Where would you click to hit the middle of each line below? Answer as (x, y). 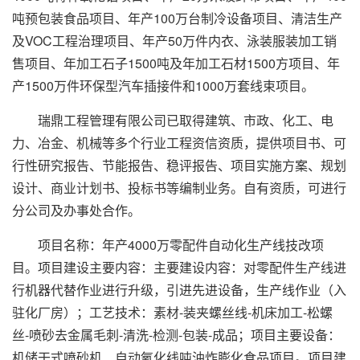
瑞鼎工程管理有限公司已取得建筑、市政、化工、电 (173, 120)
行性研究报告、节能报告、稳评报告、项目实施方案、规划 (179, 165)
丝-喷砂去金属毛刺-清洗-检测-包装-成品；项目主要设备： (176, 335)
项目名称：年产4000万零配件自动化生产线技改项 (168, 245)
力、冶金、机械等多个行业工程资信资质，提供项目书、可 (179, 143)
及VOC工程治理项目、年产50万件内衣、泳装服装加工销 (174, 41)
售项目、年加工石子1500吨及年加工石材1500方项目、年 (176, 63)
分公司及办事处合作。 (76, 210)
